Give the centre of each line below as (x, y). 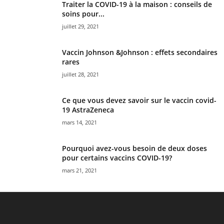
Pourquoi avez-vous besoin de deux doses (134, 148)
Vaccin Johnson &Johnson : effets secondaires (140, 52)
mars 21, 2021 (79, 170)
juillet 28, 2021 (80, 74)
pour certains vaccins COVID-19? (117, 157)
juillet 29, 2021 (80, 26)
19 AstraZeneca (88, 109)
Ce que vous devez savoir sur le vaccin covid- (139, 100)
